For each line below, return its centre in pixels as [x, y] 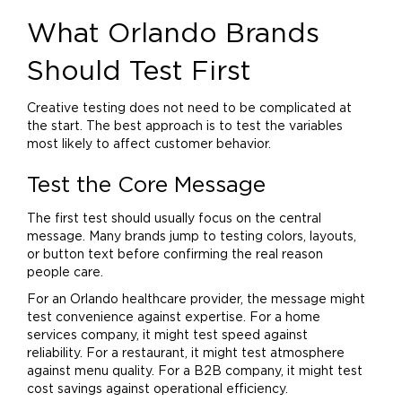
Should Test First [139, 72]
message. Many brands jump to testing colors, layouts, [192, 237]
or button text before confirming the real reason [175, 255]
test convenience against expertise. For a [156, 318]
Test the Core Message [146, 186]
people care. [65, 273]
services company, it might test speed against [167, 336]
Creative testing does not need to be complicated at [189, 109]
